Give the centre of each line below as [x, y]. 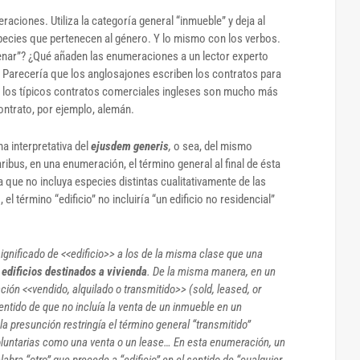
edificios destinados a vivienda [74, 271]
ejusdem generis [130, 146]
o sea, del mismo [213, 146]
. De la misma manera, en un [211, 271]
